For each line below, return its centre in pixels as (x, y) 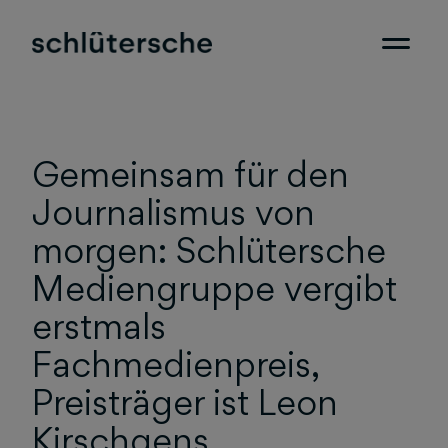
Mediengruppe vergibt (214, 288)
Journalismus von (173, 212)
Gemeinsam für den (190, 174)
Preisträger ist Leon (185, 402)
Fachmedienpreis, (175, 364)
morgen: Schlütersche (209, 250)
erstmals (99, 326)
